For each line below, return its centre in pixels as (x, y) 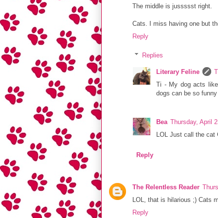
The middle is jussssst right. (172, 6)
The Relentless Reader (166, 187)
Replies (152, 55)
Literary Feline (178, 72)
